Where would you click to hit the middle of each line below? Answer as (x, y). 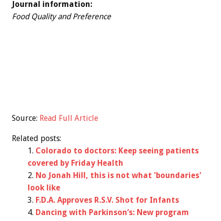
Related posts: (37, 139)
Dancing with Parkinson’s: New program (112, 213)
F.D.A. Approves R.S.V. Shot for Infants (107, 200)
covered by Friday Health (75, 163)
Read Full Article (69, 118)
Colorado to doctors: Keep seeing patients (117, 151)
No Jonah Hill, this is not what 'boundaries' (118, 176)
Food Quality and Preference (61, 17)
